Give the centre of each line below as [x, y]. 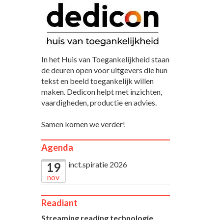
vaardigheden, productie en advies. [99, 102]
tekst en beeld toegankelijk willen [97, 81]
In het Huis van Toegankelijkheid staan [105, 59]
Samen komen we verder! [83, 124]
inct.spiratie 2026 [97, 164]
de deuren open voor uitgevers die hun [104, 70]
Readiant [59, 203]
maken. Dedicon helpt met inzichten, [101, 91]
